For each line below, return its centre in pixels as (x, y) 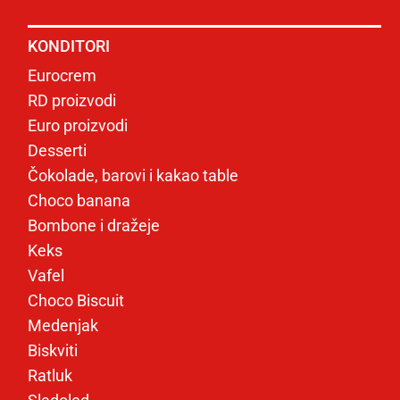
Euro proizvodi (77, 125)
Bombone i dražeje (93, 225)
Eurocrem (62, 75)
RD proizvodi (71, 100)
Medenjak (62, 325)
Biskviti (52, 350)
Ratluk (50, 375)
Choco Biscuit (75, 300)
